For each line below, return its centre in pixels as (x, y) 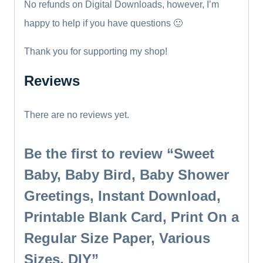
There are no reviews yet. (77, 114)
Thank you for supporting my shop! (96, 51)
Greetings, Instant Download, (122, 195)
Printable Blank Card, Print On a (131, 217)
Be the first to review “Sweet (119, 153)
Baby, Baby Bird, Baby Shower (127, 174)
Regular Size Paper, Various (117, 238)
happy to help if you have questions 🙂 (103, 23)
